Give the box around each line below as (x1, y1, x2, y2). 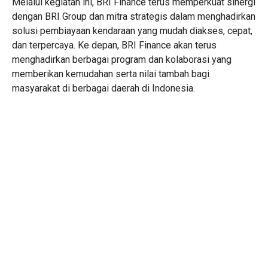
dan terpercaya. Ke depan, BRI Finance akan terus (12, 39, 217, 51)
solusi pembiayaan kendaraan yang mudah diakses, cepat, (12, 25, 252, 37)
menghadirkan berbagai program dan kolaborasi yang (12, 54, 232, 66)
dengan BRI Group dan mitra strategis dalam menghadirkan (12, 11, 255, 23)
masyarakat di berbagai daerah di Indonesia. (12, 83, 195, 95)
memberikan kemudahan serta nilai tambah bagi (12, 68, 209, 80)
